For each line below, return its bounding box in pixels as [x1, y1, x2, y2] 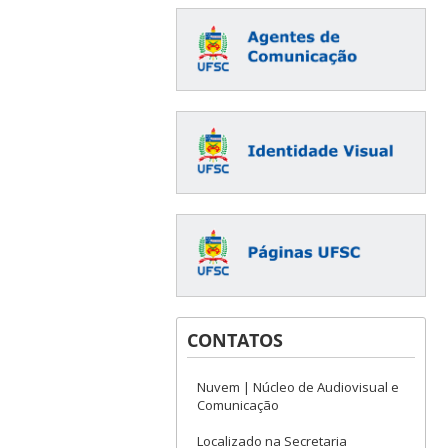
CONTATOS [186, 327, 283, 352]
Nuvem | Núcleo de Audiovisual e [196, 377, 399, 396]
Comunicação [196, 395, 279, 414]
